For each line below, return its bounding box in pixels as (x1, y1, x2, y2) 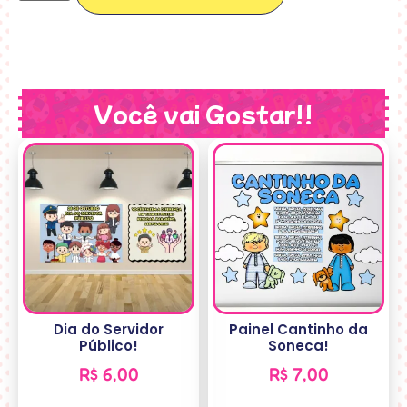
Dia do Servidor (54, 319, 164, 339)
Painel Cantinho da (229, 319, 368, 339)
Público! (79, 335, 138, 355)
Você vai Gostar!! (94, 97, 313, 130)
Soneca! (268, 335, 329, 355)
